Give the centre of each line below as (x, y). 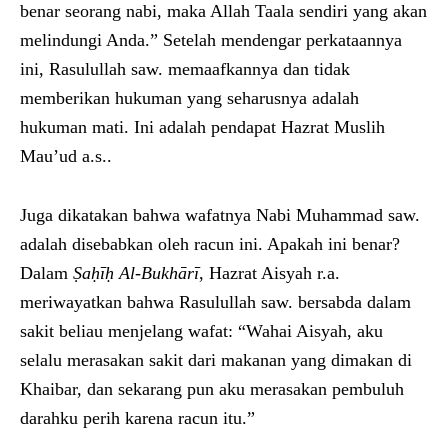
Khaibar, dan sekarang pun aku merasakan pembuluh (212, 388)
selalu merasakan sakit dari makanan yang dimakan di (216, 359)
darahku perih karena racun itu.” (137, 417)
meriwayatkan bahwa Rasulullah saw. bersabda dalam (215, 301)
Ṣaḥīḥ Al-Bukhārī (136, 272)
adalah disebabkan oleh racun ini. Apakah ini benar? (210, 243)
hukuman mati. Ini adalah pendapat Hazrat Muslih (202, 126)
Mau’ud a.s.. (66, 155)
